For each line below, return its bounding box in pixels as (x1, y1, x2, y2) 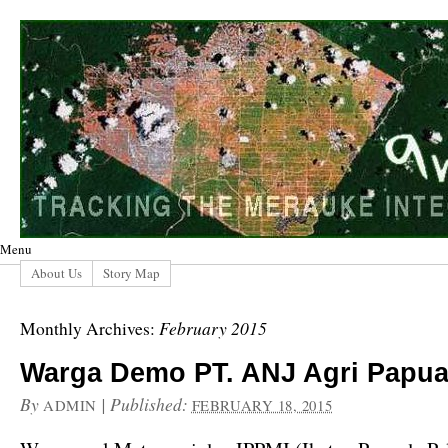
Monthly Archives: (20, 317, 159, 340)
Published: (109, 392, 192, 416)
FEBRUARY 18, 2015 (191, 395, 333, 415)
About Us (31, 264, 82, 282)
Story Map (103, 264, 160, 282)
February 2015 (159, 316, 267, 340)
